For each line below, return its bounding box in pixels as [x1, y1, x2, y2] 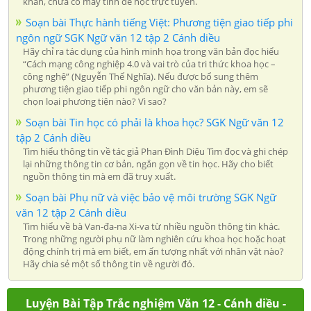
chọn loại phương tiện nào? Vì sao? [23, 94, 167, 108]
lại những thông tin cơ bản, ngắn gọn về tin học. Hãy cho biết [23, 157, 274, 170]
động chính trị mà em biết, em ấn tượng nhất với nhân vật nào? [23, 244, 284, 258]
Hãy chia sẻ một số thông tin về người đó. [23, 257, 194, 270]
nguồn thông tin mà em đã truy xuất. [23, 169, 176, 183]
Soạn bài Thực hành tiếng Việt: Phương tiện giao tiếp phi [26, 15, 293, 29]
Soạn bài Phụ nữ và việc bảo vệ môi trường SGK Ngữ [26, 190, 276, 204]
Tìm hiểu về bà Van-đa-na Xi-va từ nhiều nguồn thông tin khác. [23, 219, 280, 233]
